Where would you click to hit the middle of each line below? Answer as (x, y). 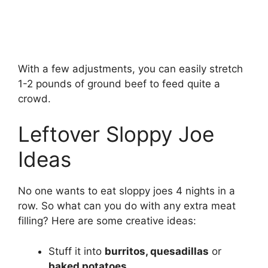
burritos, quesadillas (157, 251)
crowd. (34, 98)
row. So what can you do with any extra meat (127, 206)
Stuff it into (77, 251)
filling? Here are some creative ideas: (107, 221)
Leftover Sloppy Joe (116, 134)
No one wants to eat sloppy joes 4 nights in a (127, 191)
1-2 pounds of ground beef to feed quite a (119, 83)
